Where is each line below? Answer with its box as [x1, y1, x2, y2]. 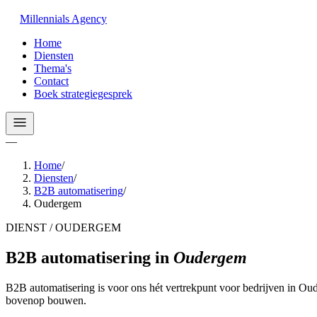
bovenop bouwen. [6, 294, 86, 306]
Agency [71, 13, 107, 25]
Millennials [20, 13, 69, 25]
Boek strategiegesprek [34, 88, 132, 100]
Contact [34, 75, 69, 87]
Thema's [34, 62, 71, 74]
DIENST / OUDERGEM [6, 221, 121, 234]
